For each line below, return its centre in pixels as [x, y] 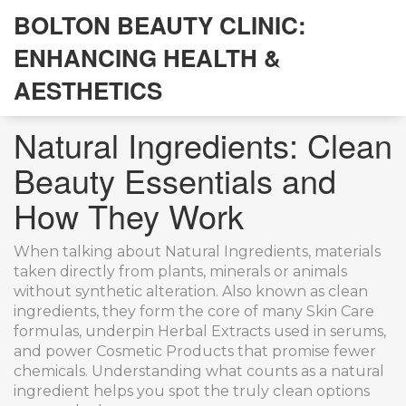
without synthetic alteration [115, 291]
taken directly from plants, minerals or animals [180, 271]
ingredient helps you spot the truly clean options [192, 391]
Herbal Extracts [214, 331]
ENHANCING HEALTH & [147, 58]
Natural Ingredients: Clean [203, 145]
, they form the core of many [201, 311]
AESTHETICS [88, 90]
